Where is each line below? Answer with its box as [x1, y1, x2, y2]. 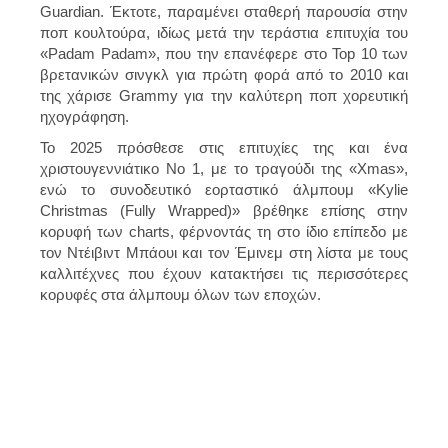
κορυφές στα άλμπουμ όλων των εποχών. [40, 285, 321, 303]
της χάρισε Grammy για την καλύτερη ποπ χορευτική [40, 86, 408, 104]
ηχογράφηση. [40, 107, 129, 125]
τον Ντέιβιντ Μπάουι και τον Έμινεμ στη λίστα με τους [40, 243, 408, 261]
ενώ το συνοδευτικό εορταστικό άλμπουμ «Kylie [40, 180, 408, 198]
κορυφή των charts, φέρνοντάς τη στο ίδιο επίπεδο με [40, 222, 408, 240]
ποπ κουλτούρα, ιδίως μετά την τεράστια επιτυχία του [40, 23, 408, 41]
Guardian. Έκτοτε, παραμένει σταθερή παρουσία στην [40, 2, 408, 20]
